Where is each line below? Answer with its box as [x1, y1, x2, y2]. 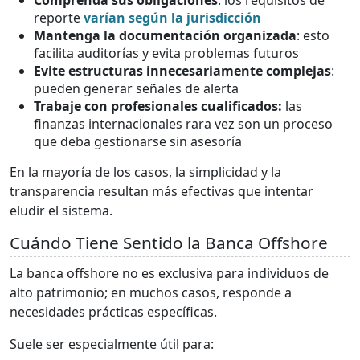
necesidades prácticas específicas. [10, 302, 217, 321]
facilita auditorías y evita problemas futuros [34, 43, 299, 62]
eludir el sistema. [10, 201, 112, 219]
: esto [297, 26, 329, 44]
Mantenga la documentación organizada [34, 26, 297, 44]
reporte [34, 8, 84, 27]
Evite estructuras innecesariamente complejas [34, 61, 331, 80]
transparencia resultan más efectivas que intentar [10, 182, 313, 200]
